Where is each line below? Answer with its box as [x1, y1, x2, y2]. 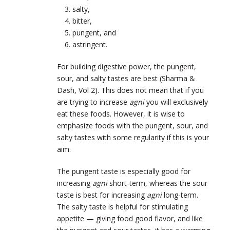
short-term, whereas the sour [107, 178, 207, 188]
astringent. [72, 40, 107, 50]
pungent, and [72, 28, 116, 38]
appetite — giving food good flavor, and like [57, 214, 203, 224]
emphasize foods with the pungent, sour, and [57, 121, 208, 131]
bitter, [72, 16, 92, 26]
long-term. [162, 190, 198, 200]
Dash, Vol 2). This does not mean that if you [57, 85, 204, 95]
